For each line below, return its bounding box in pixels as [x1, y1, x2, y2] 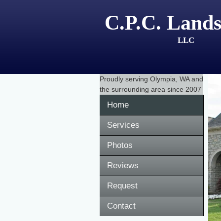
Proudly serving [100, 75, 150, 83]
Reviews [107, 161, 139, 170]
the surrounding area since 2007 [100, 85, 201, 93]
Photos [107, 141, 133, 150]
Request [107, 181, 138, 190]
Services [107, 120, 140, 130]
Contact [107, 201, 136, 211]
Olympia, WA [150, 75, 189, 83]
